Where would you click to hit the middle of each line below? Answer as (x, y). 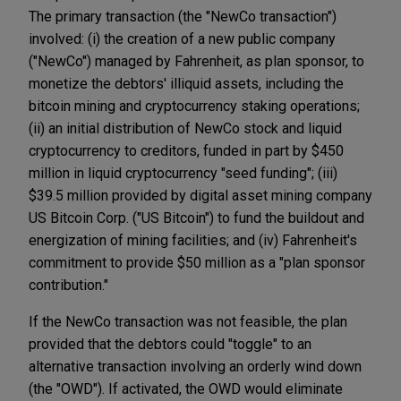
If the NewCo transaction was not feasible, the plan (188, 321)
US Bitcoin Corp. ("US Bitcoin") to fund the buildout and (196, 218)
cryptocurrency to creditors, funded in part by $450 (186, 150)
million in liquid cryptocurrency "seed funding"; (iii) (183, 173)
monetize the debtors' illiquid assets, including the (186, 83)
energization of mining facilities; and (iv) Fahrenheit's (193, 240)
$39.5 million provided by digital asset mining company (200, 195)
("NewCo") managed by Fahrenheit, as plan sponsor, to (196, 61)
